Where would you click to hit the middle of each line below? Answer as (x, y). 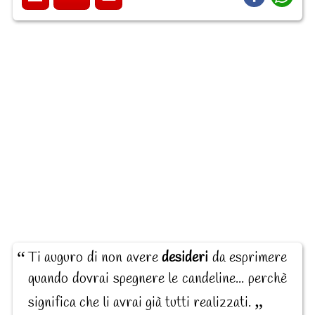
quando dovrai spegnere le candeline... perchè (157, 278)
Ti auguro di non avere (95, 257)
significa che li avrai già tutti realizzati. (141, 302)
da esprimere (248, 257)
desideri (185, 257)
